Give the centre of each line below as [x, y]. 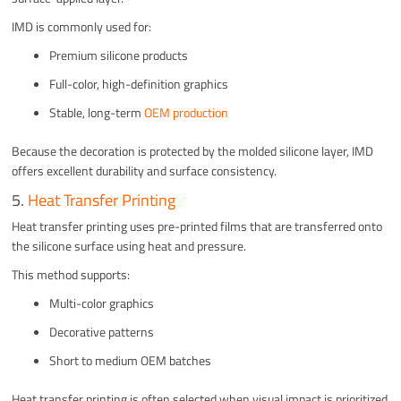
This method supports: [71, 275]
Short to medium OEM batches [131, 361]
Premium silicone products [119, 55]
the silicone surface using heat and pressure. [129, 246]
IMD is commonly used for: [82, 27]
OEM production [187, 113]
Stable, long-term [97, 113]
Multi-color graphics [102, 303]
